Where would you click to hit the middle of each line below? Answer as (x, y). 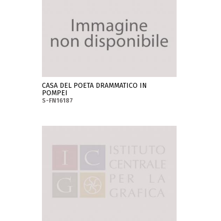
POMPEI (55, 93)
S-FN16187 (58, 101)
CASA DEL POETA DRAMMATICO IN (95, 86)
